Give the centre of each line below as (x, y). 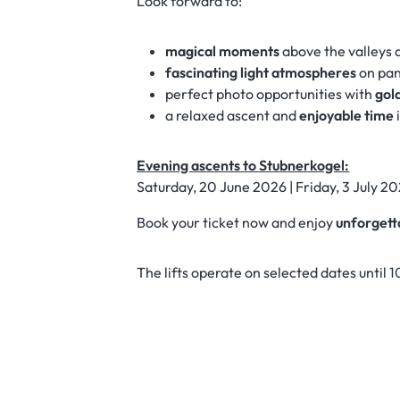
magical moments (223, 51)
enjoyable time (347, 116)
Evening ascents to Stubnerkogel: (243, 166)
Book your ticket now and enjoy (237, 223)
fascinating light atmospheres (261, 73)
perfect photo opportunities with (271, 94)
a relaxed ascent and (233, 116)
